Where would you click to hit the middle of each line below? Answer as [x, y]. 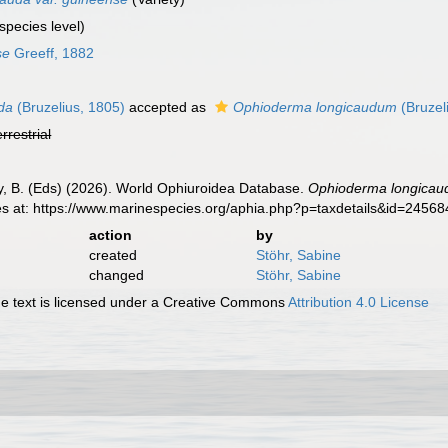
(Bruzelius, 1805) [69, 107]
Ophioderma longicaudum [315, 107]
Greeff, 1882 [52, 53]
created [112, 255]
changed [116, 275]
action [110, 235]
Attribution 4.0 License [359, 302]
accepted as [168, 107]
